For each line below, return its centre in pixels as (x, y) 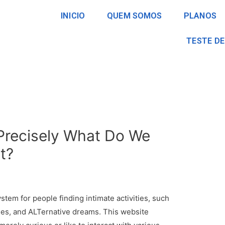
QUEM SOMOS (134, 16)
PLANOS (200, 16)
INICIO (73, 16)
